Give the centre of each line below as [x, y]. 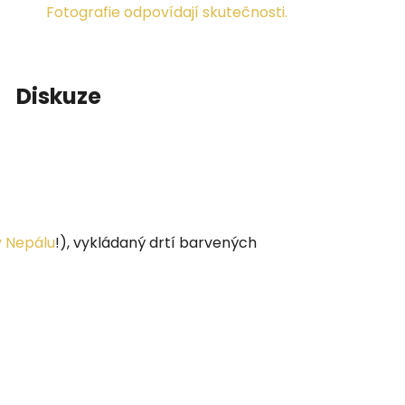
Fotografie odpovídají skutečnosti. [166, 13]
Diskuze [58, 96]
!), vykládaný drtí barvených [156, 242]
